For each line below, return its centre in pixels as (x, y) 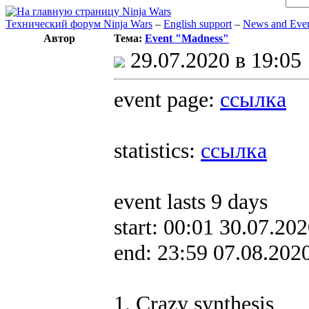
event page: (164, 99)
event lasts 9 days (191, 201)
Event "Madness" (187, 38)
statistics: (154, 150)
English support (198, 24)
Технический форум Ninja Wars (79, 24)
